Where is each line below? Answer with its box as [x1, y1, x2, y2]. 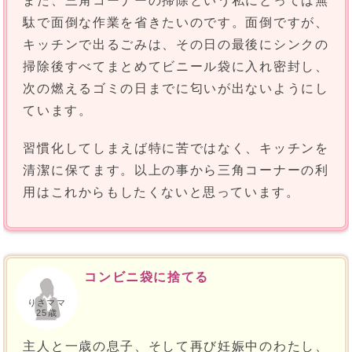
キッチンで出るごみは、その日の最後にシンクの [23, 38, 329, 52]
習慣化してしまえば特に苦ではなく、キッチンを [23, 141, 329, 156]
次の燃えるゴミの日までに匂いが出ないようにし [23, 82, 329, 96]
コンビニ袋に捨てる [84, 270, 209, 284]
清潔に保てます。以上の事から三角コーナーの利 [23, 163, 329, 178]
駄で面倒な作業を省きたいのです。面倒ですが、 [23, 16, 329, 30]
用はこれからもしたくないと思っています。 [23, 185, 300, 200]
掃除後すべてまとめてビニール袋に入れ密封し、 [23, 60, 329, 74]
